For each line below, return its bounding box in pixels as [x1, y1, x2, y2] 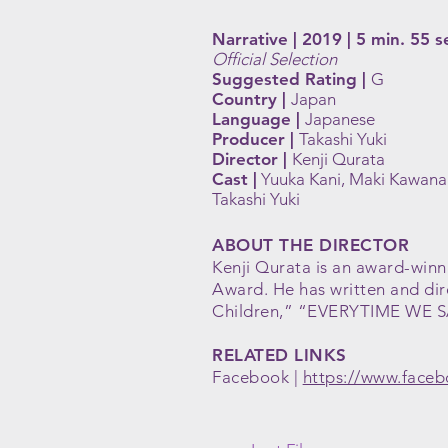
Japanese [305, 109, 375, 129]
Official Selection [212, 49, 337, 69]
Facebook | [212, 367, 303, 387]
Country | [212, 89, 291, 109]
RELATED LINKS [212, 345, 347, 365]
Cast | [212, 169, 257, 189]
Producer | [212, 129, 299, 149]
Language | [212, 109, 305, 129]
